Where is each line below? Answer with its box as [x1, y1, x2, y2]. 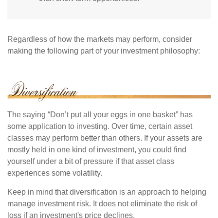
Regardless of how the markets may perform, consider [7, 35, 192, 44]
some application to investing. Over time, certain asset [7, 122, 192, 130]
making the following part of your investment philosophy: [7, 47, 200, 55]
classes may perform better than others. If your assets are [7, 133, 202, 142]
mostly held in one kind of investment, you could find [7, 145, 186, 154]
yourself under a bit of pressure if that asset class [7, 157, 174, 165]
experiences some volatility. [7, 168, 102, 177]
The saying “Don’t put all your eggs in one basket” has [7, 110, 193, 119]
